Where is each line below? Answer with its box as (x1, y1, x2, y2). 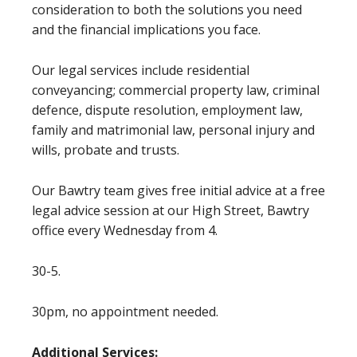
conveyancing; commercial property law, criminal (32, 81, 320, 100)
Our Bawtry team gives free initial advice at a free (32, 182, 325, 200)
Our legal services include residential (32, 61, 249, 80)
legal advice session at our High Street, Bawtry (32, 202, 309, 220)
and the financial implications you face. (32, 21, 261, 39)
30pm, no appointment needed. (32, 303, 218, 321)
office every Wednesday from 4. (32, 222, 218, 240)
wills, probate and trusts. (32, 141, 179, 159)
